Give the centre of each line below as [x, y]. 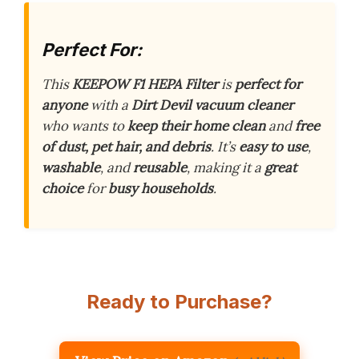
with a [109, 105]
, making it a [226, 167]
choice [63, 188]
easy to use [273, 147]
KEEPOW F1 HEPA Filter [145, 84]
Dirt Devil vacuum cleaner [212, 105]
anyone [65, 105]
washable [71, 167]
